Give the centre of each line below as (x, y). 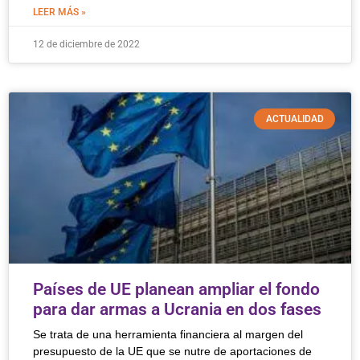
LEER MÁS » (59, 12)
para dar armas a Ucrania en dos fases (177, 309)
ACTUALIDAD (295, 119)
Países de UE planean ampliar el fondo (176, 289)
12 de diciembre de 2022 (86, 44)
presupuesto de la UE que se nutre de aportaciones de (172, 351)
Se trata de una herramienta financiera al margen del (168, 334)
